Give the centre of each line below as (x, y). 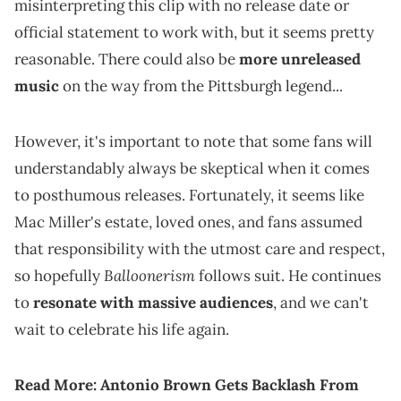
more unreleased (300, 60)
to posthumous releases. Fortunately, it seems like (189, 196)
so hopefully (59, 276)
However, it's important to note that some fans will (193, 142)
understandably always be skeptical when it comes (192, 169)
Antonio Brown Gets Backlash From (230, 385)
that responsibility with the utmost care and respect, (200, 249)
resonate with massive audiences (153, 303)
